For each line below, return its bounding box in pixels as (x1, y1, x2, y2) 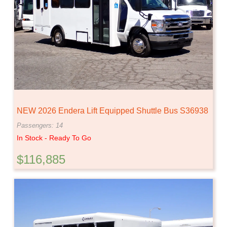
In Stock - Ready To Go (17, 133, 91, 142)
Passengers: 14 (17, 121, 63, 129)
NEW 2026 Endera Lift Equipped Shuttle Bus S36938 (17, 106, 208, 115)
